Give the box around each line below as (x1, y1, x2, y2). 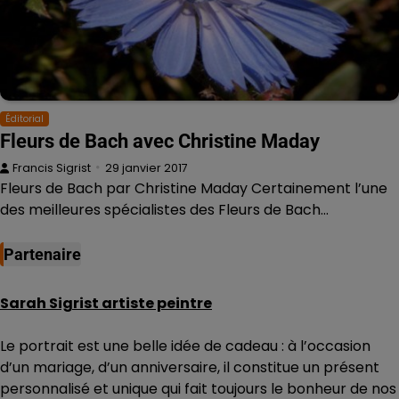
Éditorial (5, 111, 44, 126)
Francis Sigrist (12, 159, 91, 175)
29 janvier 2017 (105, 159, 188, 175)
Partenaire (4, 244, 81, 264)
